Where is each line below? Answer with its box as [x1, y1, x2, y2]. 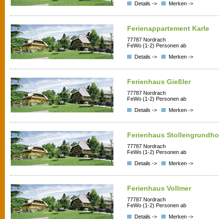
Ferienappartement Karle [127, 24, 209, 32]
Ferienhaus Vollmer [127, 184, 195, 192]
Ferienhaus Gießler [127, 78, 195, 86]
